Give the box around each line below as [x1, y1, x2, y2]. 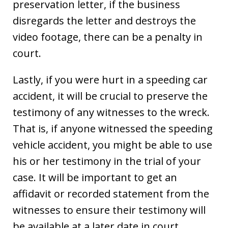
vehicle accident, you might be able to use [13, 137, 212, 152]
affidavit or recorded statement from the [13, 186, 209, 201]
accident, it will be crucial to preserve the [13, 89, 208, 103]
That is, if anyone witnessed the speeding [13, 121, 213, 135]
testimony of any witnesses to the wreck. [13, 105, 210, 119]
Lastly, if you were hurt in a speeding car [13, 72, 208, 87]
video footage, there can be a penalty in [13, 30, 203, 44]
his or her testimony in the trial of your [13, 154, 201, 168]
